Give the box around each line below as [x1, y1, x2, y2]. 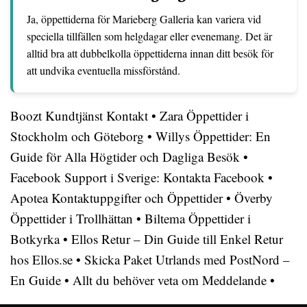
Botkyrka [10, 230, 60, 247]
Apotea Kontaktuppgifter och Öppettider [10, 189, 223, 206]
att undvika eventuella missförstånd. [27, 63, 180, 77]
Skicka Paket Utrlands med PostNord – [84, 251, 290, 268]
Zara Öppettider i [160, 107, 249, 124]
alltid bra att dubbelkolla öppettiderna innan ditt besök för [27, 46, 273, 60]
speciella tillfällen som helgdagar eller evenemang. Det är [27, 29, 272, 43]
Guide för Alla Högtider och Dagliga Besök [10, 148, 240, 165]
